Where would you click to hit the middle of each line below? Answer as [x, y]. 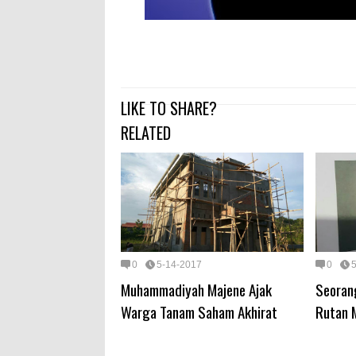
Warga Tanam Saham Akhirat [199, 311]
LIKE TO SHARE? [169, 108]
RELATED [146, 133]
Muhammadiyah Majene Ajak [196, 289]
